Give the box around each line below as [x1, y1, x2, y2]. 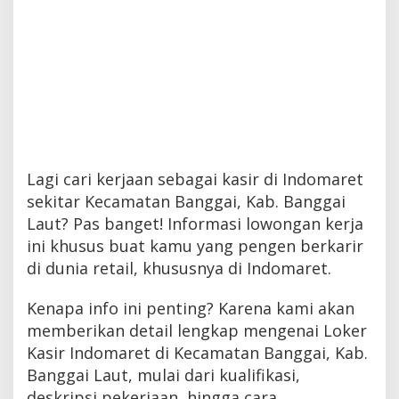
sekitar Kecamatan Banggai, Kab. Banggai [27, 190, 346, 212]
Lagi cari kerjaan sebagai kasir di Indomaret [27, 167, 363, 190]
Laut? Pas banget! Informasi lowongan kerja [27, 212, 363, 234]
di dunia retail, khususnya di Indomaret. [27, 256, 331, 279]
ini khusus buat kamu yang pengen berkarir [27, 234, 363, 256]
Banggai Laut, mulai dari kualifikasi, [27, 363, 300, 386]
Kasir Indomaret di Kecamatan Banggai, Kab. [27, 341, 368, 363]
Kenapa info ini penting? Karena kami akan [27, 297, 354, 319]
